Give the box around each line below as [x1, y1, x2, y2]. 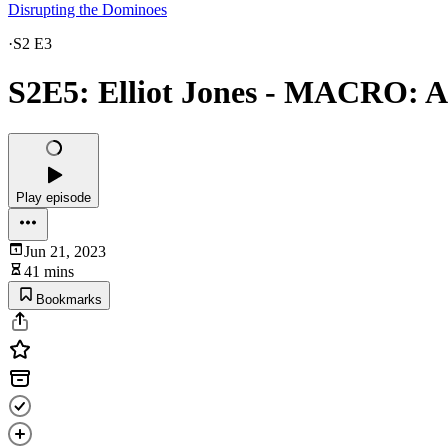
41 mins [24, 262, 74, 280]
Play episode [16, 189, 91, 205]
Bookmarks [36, 291, 102, 307]
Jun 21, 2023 [24, 242, 106, 260]
